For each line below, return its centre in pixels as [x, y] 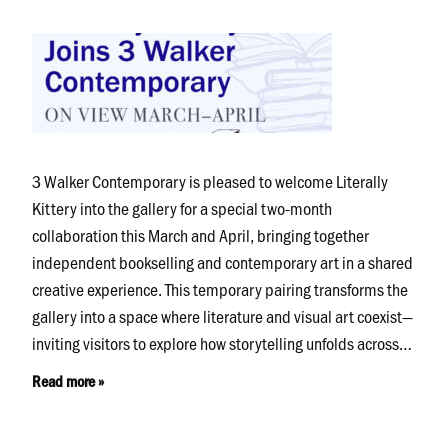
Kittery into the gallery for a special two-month [182, 208]
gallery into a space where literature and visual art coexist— [223, 316]
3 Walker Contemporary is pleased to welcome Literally [210, 181]
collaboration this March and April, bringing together [201, 235]
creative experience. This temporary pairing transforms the [220, 289]
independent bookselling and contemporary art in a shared [223, 262]
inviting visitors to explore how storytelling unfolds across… [222, 343]
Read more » [68, 380]
